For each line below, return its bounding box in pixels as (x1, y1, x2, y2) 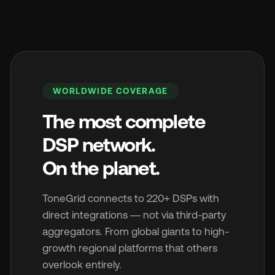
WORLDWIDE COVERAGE (53, 86, 168, 96)
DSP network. (42, 133, 155, 157)
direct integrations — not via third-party (42, 209, 226, 222)
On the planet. (42, 157, 160, 180)
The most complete (42, 110, 205, 133)
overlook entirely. (42, 258, 122, 271)
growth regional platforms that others (42, 242, 217, 255)
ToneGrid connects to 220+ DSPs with (42, 192, 219, 205)
